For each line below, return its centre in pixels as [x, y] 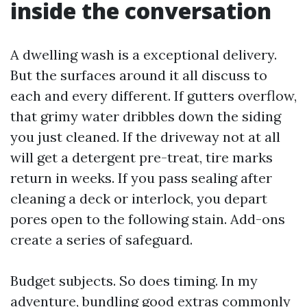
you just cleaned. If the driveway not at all [145, 137]
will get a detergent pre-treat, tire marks [142, 157]
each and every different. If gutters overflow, [153, 96]
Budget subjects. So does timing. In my [134, 281]
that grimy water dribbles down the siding [146, 116]
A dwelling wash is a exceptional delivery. [144, 54]
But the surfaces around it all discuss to [139, 75]
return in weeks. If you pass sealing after [141, 178]
